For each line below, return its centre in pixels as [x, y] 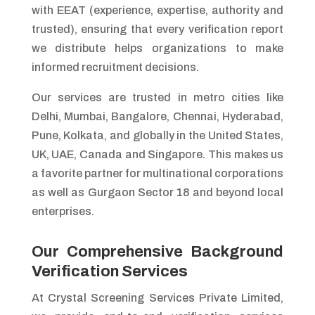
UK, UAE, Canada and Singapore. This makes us [157, 154]
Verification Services [109, 271]
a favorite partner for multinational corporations [157, 173]
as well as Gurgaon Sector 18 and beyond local [157, 192]
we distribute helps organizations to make [157, 48]
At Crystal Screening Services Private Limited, [157, 297]
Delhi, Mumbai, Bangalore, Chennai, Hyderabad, [157, 116]
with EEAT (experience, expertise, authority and [157, 10]
